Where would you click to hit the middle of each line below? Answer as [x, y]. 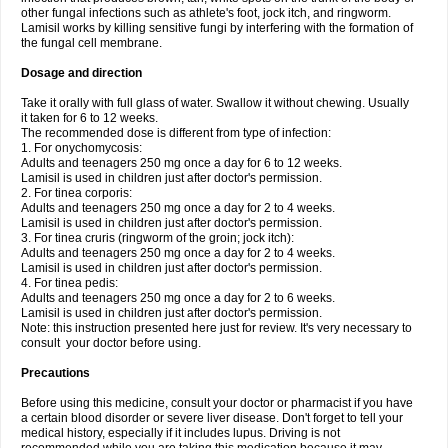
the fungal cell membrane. [91, 43]
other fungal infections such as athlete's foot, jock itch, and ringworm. [206, 13]
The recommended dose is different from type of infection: [176, 133]
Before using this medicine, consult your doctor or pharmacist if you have [217, 403]
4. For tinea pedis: [69, 283]
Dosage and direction [81, 73]
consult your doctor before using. [111, 343]
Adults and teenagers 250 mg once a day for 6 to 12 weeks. [181, 163]
